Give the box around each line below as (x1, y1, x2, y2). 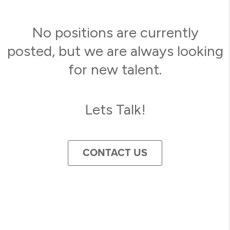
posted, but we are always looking (7, 42, 223, 60)
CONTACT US (83, 147, 147, 160)
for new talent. (68, 61, 162, 79)
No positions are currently (31, 24, 199, 42)
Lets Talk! (84, 101, 146, 119)
